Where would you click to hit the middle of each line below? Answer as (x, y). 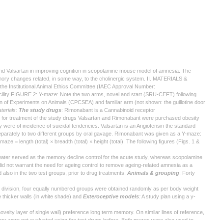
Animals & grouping (153, 173)
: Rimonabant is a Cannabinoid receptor (108, 110)
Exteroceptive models (111, 196)
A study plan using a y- (168, 196)
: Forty (187, 173)
